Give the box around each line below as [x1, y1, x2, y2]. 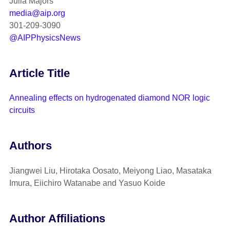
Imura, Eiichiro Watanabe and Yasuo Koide [9, 178, 165, 187]
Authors [9, 139, 52, 152]
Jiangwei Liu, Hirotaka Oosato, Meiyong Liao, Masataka [9, 166, 212, 175]
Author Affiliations [9, 212, 105, 225]
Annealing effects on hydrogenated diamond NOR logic [9, 93, 210, 103]
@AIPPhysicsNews [9, 33, 81, 42]
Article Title [9, 66, 70, 80]
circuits [9, 106, 35, 115]
